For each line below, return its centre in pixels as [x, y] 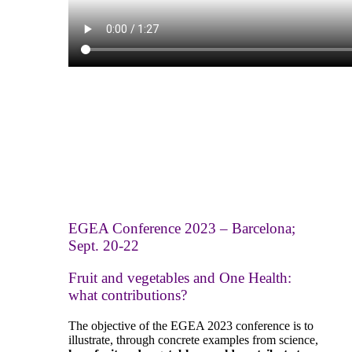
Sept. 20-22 [104, 246]
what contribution [122, 295]
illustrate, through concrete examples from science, [193, 339]
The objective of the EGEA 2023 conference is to [191, 325]
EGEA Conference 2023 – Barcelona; [182, 229]
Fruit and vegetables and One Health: [180, 278]
